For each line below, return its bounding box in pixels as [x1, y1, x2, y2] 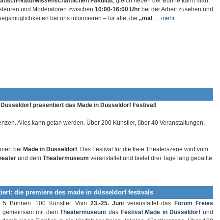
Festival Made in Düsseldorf [120, 208, 201, 216]
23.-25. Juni [90, 199, 124, 207]
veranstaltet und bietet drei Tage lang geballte [89, 155, 212, 162]
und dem [18, 155, 43, 162]
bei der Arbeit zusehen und [140, 6, 213, 13]
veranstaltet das [124, 199, 174, 207]
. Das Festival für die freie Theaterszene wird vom [77, 146, 208, 153]
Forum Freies [174, 199, 213, 207]
